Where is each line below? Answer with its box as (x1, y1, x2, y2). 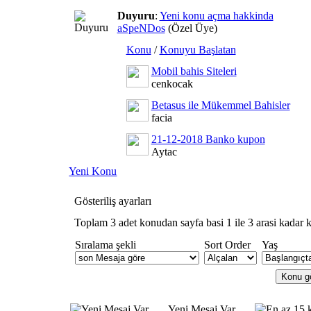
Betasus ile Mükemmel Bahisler (151, 99, 290, 111)
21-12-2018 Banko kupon (151, 133, 265, 145)
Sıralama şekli (74, 239, 136, 251)
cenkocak (151, 78, 193, 90)
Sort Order (203, 239, 251, 251)
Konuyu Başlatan (159, 44, 236, 56)
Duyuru (117, 10, 155, 22)
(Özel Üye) (165, 22, 217, 34)
